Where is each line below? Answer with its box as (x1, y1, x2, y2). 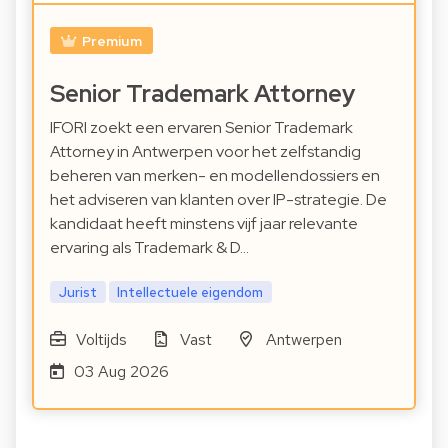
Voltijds (75, 328, 127, 350)
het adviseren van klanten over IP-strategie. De (50, 188, 387, 210)
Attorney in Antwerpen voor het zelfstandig (50, 140, 361, 162)
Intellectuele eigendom (117, 282, 264, 301)
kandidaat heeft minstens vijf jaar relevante (50, 212, 358, 234)
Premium (81, 31, 142, 50)
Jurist (58, 282, 97, 301)
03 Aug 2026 (73, 360, 169, 382)
